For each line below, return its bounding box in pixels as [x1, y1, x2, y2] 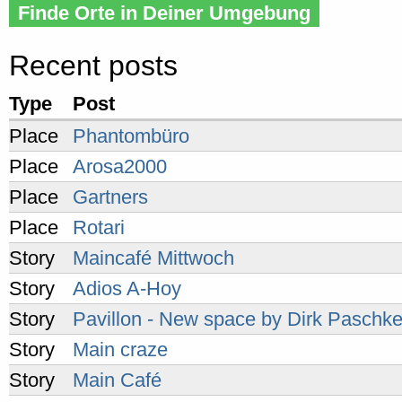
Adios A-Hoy [73, 277, 181, 300]
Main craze [73, 338, 168, 361]
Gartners [73, 186, 148, 208]
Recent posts [9, 49, 178, 82]
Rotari [73, 216, 125, 239]
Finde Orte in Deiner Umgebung [18, 2, 310, 24]
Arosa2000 [73, 155, 167, 178]
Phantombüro [73, 125, 189, 147]
